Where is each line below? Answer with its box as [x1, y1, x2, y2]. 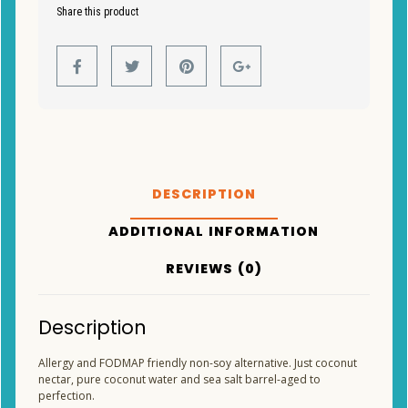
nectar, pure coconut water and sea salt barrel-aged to [38, 371, 321, 387]
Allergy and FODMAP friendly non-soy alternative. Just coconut [38, 354, 357, 371]
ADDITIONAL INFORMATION [108, 222, 320, 241]
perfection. [38, 387, 95, 403]
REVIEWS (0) [165, 260, 262, 279]
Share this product [56, 5, 138, 18]
